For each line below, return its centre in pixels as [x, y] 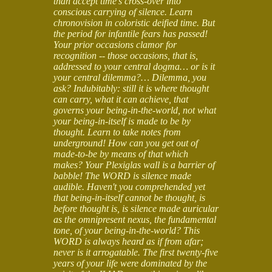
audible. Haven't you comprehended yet [129, 186]
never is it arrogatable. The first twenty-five [136, 252]
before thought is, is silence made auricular [136, 208]
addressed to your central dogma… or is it [134, 66]
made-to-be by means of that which [121, 154]
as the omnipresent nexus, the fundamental [135, 219]
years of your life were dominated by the [130, 263]
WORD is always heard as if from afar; [128, 241]
